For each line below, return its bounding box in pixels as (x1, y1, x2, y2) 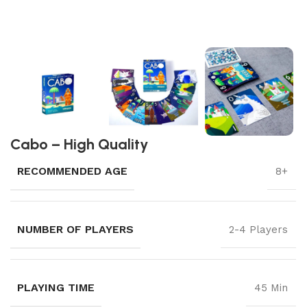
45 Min (254, 282, 288, 295)
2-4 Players (229, 223, 288, 236)
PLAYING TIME (17, 281, 95, 295)
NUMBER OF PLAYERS (17, 223, 134, 236)
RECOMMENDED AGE (17, 164, 127, 178)
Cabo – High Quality (10, 135, 149, 154)
